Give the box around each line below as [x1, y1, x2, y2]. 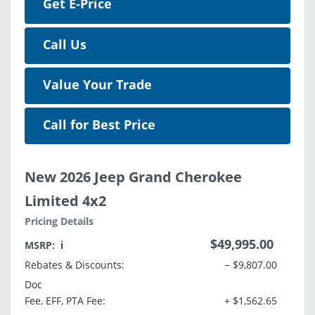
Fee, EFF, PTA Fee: [25, 294, 105, 308]
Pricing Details [25, 214, 94, 229]
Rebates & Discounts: [25, 258, 124, 272]
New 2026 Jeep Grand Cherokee [25, 167, 242, 187]
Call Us [43, 36, 86, 53]
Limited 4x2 [25, 191, 106, 211]
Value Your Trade [43, 76, 152, 94]
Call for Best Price [43, 116, 155, 134]
